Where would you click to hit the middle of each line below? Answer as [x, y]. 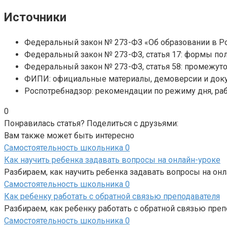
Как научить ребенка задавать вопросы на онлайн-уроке [112, 160]
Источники [35, 17]
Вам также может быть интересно [69, 136]
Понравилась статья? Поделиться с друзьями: [91, 124]
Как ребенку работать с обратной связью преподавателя [112, 197]
